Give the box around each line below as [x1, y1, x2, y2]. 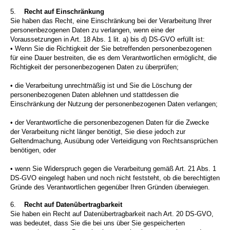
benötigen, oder [10, 146, 56, 155]
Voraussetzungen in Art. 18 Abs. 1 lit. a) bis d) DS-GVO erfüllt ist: [10, 35, 205, 44]
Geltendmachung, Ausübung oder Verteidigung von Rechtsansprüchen [10, 137, 218, 145]
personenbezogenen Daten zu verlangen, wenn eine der [10, 26, 175, 34]
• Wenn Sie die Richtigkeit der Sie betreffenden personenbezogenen [10, 45, 212, 53]
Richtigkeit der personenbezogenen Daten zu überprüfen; [10, 63, 179, 71]
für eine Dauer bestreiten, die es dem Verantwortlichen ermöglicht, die [10, 54, 217, 62]
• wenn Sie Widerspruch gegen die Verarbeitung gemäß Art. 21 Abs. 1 [10, 165, 216, 173]
